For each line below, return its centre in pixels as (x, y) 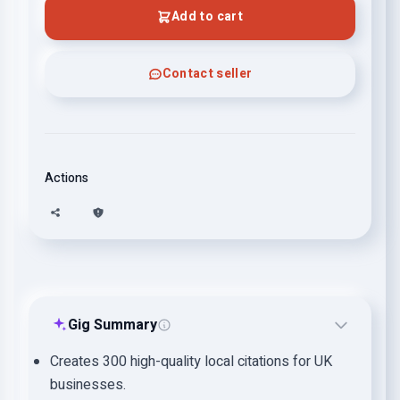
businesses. (88, 385)
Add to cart (207, 17)
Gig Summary (112, 325)
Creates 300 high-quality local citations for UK (191, 362)
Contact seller (207, 74)
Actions (67, 178)
